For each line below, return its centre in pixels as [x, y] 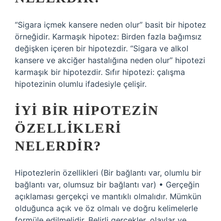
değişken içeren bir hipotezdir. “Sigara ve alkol [102, 48]
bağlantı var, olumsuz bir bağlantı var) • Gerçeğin [107, 184]
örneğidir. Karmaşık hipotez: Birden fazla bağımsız [108, 37]
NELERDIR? [58, 146]
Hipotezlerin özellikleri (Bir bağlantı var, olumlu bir [108, 173]
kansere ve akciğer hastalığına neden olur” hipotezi [110, 60]
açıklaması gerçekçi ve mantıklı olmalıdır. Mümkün [108, 196]
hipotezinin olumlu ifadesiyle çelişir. [81, 84]
